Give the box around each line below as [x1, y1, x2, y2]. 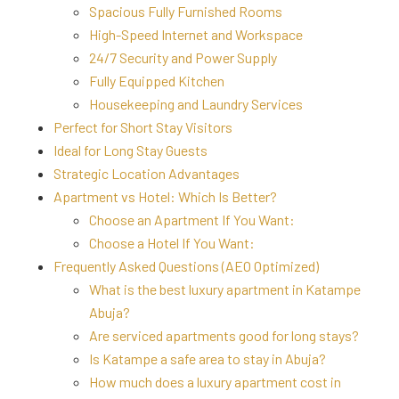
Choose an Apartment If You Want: [89, 211, 295, 229]
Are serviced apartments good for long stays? [89, 327, 359, 345]
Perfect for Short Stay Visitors [53, 118, 232, 136]
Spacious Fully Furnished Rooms [89, 3, 282, 20]
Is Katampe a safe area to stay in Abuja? [89, 350, 326, 368]
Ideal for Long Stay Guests [53, 142, 208, 159]
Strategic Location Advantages [53, 165, 240, 183]
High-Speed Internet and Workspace [89, 26, 303, 44]
